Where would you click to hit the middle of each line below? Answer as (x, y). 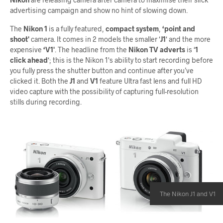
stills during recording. (46, 102)
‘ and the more (188, 39)
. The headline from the (92, 49)
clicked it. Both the (40, 81)
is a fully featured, (76, 28)
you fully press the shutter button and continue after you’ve (102, 70)
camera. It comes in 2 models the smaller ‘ (95, 39)
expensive (27, 49)
